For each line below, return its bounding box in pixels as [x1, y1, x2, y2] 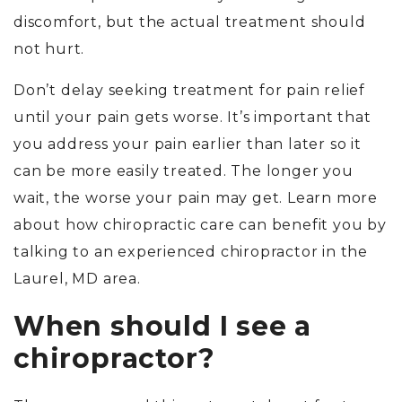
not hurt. [13, 40, 90, 58]
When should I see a [13, 310, 312, 344]
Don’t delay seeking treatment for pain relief [13, 82, 365, 100]
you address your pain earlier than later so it [13, 135, 362, 153]
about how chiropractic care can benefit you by [13, 216, 387, 234]
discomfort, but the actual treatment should [13, 13, 366, 31]
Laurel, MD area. [13, 270, 145, 288]
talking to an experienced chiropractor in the [13, 243, 368, 261]
